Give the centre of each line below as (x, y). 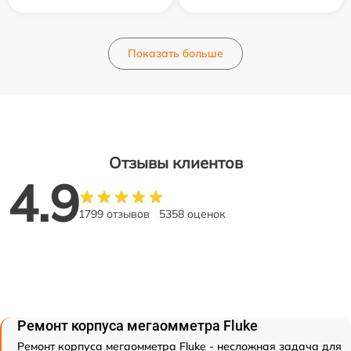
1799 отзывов (114, 214)
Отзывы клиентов (175, 163)
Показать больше (175, 53)
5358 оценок (192, 214)
